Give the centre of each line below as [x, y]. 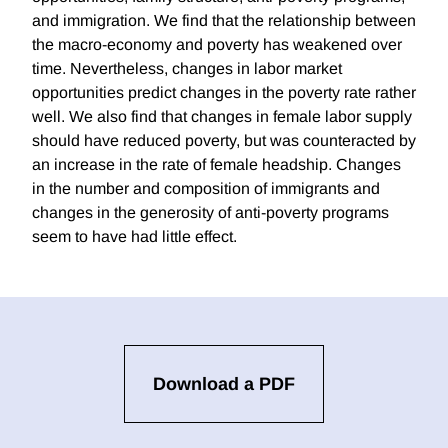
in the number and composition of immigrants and [206, 189]
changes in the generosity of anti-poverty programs [210, 213]
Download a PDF [224, 384]
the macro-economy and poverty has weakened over [217, 45]
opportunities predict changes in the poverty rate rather [224, 93]
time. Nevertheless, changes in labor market [187, 69]
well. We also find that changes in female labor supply [222, 117]
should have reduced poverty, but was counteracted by [224, 141]
